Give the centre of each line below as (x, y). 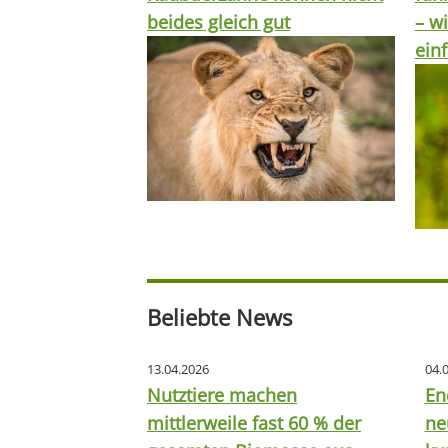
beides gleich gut (218, 22)
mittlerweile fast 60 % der (254, 423)
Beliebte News (219, 318)
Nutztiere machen (222, 395)
